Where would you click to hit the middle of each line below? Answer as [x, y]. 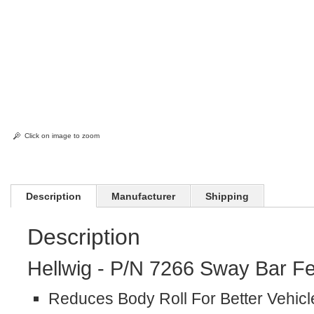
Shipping [227, 196]
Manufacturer [144, 196]
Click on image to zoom [62, 136]
